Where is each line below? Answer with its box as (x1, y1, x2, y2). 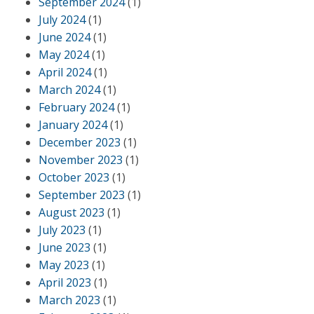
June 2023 (39, 240, 90, 255)
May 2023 (39, 257, 89, 273)
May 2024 (39, 47, 89, 62)
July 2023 (39, 222, 86, 238)
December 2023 (39, 135, 121, 150)
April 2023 (39, 275, 91, 290)
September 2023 (39, 187, 125, 203)
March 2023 (39, 292, 100, 308)
